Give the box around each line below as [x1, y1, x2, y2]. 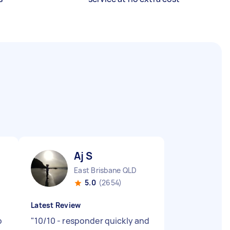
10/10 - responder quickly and [34, 215, 150, 226]
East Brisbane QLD [74, 165, 137, 175]
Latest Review [31, 200, 81, 210]
